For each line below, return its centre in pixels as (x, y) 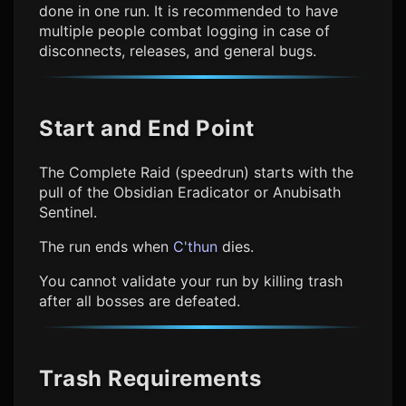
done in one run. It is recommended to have (188, 11)
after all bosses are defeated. (140, 301)
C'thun (195, 247)
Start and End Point (147, 129)
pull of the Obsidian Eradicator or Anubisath (190, 193)
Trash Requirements (150, 379)
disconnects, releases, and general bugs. (178, 51)
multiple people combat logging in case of (184, 31)
